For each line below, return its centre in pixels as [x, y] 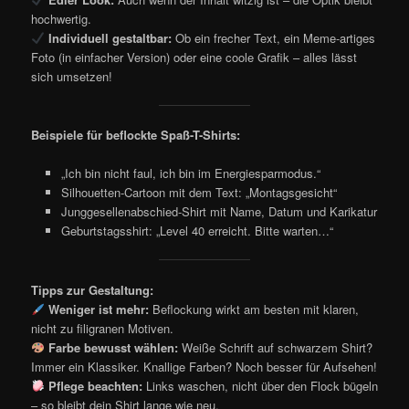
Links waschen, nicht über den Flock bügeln [260, 385]
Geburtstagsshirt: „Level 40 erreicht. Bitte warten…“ [197, 231]
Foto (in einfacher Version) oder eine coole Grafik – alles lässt [194, 57]
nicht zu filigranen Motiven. [103, 328]
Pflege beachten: [95, 385]
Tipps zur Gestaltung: [93, 289]
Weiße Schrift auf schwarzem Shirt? [275, 347]
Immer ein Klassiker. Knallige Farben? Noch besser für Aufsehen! [204, 366]
